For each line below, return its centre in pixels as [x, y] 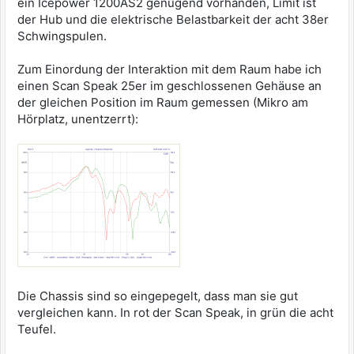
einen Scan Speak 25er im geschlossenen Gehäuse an [169, 86]
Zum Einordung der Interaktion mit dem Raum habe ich [169, 69]
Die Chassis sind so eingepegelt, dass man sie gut [158, 296]
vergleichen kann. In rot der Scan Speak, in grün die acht [175, 313]
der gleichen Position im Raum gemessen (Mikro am [163, 102]
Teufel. [37, 329]
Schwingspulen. [62, 36]
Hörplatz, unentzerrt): [78, 119]
